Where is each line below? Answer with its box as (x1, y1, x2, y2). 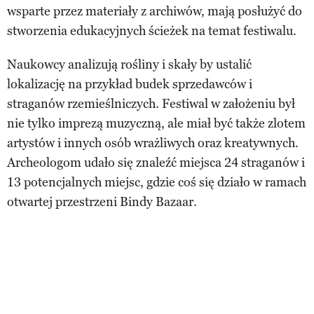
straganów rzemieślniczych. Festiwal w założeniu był (7, 96, 295, 112)
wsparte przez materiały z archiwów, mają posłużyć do (7, 4, 302, 20)
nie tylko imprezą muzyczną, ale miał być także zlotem (7, 116, 306, 132)
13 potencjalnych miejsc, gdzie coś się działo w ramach (7, 175, 306, 191)
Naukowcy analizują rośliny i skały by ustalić (7, 57, 252, 73)
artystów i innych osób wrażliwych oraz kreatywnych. (7, 135, 299, 151)
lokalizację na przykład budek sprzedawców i (7, 76, 252, 93)
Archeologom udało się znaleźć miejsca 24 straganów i (7, 155, 305, 171)
